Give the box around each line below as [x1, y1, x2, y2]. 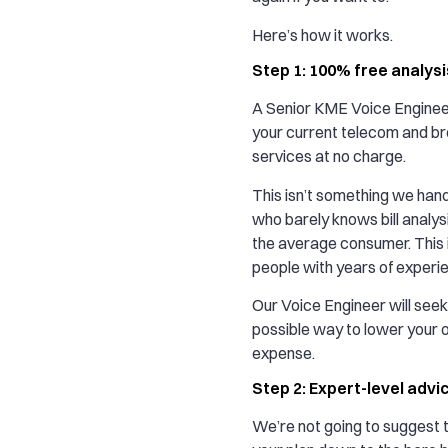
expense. [252, 342, 315, 363]
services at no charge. [252, 146, 406, 167]
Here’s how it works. [252, 24, 393, 45]
